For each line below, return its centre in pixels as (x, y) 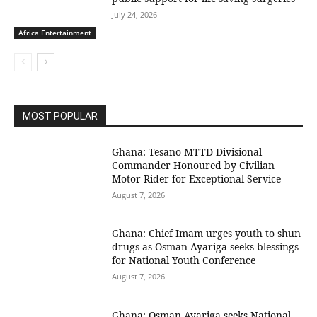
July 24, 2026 (135, 15)
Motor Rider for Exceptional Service (197, 178)
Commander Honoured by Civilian (194, 165)
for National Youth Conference (184, 260)
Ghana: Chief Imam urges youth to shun (207, 234)
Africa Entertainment (55, 32)
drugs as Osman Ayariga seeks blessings (206, 247)
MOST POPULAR (60, 116)
